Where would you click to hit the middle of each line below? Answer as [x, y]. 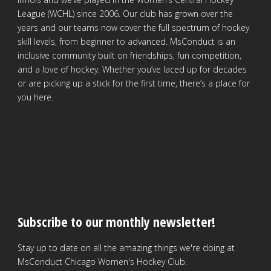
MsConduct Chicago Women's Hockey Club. [102, 262]
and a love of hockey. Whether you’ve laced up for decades [132, 70]
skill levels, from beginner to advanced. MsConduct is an [126, 42]
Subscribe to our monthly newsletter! [116, 222]
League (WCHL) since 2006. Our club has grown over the [125, 14]
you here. [35, 97]
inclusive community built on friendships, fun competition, [129, 56]
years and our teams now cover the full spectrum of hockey [133, 28]
